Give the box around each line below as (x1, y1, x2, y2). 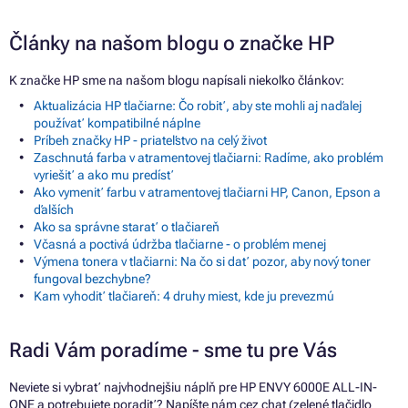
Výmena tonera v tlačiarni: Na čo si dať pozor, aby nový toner (34, 253, 371, 269)
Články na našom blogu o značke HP (9, 31, 334, 55)
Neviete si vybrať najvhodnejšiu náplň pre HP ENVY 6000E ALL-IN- (9, 379, 377, 394)
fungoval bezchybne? (34, 270, 151, 286)
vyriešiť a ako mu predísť (34, 167, 174, 182)
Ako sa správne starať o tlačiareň (34, 219, 219, 234)
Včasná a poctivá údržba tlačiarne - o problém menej (34, 236, 326, 251)
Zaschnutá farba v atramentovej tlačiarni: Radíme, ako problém (34, 149, 383, 165)
